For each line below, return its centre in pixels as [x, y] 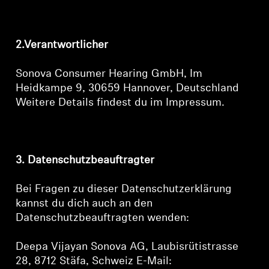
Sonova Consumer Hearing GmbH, [103, 74]
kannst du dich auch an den [84, 204]
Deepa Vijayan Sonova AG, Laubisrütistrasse [127, 247]
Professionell [56, 21]
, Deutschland [205, 89]
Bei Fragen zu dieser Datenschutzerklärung [124, 189]
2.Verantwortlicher [62, 45]
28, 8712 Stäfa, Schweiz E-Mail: [94, 261]
